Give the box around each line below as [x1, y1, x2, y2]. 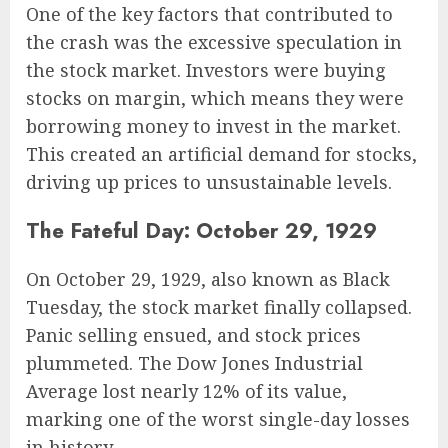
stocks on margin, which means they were [26, 85, 404, 110]
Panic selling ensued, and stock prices [26, 323, 361, 347]
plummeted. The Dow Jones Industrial [26, 351, 363, 375]
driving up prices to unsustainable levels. [26, 169, 392, 194]
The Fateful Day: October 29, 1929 [26, 214, 377, 246]
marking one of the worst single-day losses [26, 407, 410, 431]
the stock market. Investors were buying [26, 57, 386, 82]
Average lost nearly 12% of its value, [26, 379, 347, 403]
